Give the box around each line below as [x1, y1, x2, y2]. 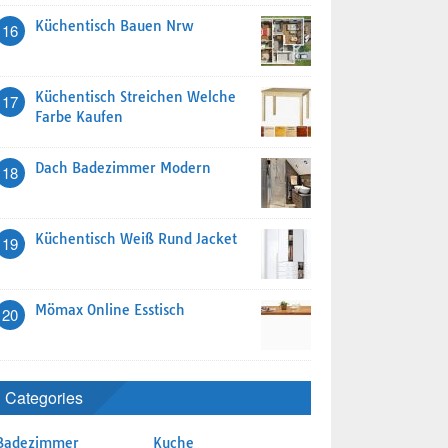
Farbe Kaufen [35, 108, 123, 126]
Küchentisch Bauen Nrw [35, 17, 193, 35]
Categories [5, 386, 83, 409]
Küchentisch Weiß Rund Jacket [35, 230, 237, 248]
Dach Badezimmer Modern [35, 159, 211, 177]
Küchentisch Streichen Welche [35, 88, 236, 106]
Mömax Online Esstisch [35, 301, 185, 319]
